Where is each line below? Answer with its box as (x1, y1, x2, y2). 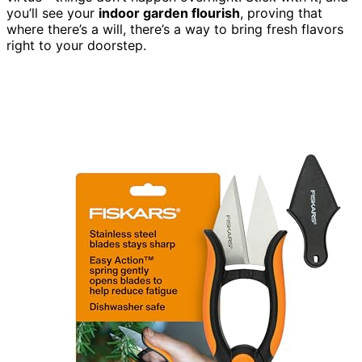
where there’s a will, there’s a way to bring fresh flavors (6, 21, 343, 38)
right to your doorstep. (6, 37, 146, 54)
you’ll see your (6, 5, 99, 22)
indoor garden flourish (99, 5, 240, 22)
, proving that (240, 5, 322, 22)
